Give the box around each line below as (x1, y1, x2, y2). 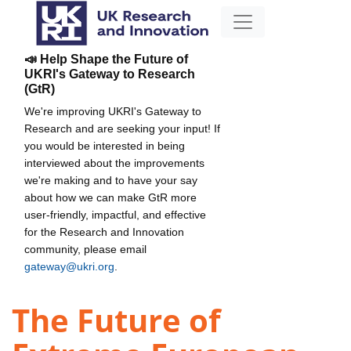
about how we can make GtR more (24, 190, 197, 204)
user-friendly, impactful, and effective (24, 208, 206, 221)
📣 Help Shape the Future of (24, 52, 188, 66)
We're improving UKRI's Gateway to (24, 104, 201, 118)
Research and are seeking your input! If (24, 121, 220, 135)
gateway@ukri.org (24, 259, 114, 273)
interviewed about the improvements (24, 156, 204, 169)
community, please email (24, 242, 147, 255)
